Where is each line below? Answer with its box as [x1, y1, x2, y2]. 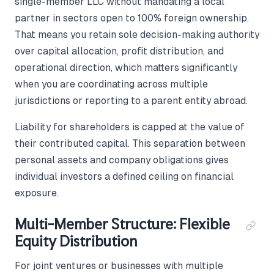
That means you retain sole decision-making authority [15, 29, 259, 40]
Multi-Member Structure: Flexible [15, 215, 230, 234]
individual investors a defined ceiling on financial [15, 171, 234, 182]
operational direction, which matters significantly [15, 62, 237, 73]
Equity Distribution [15, 232, 137, 251]
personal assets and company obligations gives [15, 155, 229, 166]
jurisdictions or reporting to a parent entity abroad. [15, 95, 248, 106]
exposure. [15, 188, 59, 199]
